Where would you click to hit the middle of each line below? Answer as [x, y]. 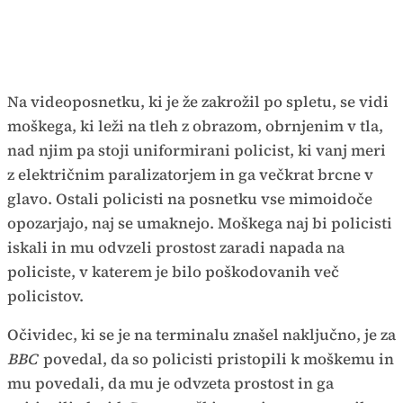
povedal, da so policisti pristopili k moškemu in [217, 359]
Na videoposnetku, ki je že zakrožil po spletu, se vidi [198, 102]
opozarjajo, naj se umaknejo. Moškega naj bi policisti [200, 223]
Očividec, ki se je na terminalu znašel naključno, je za [201, 335]
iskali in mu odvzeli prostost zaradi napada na [176, 247]
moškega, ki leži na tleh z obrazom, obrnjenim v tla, [195, 126]
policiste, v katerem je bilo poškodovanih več [173, 272]
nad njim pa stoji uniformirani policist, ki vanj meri [197, 150]
